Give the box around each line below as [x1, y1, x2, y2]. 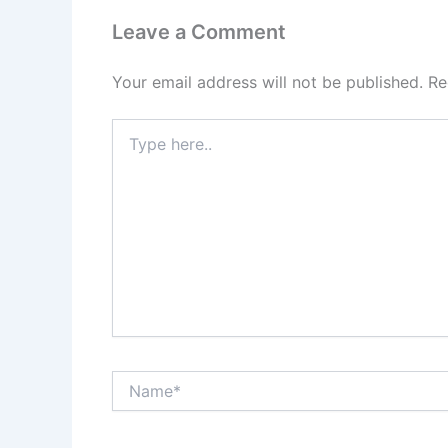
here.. [111, 138, 148, 156]
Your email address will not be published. [112, 71, 423, 92]
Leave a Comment [112, 19, 286, 44]
